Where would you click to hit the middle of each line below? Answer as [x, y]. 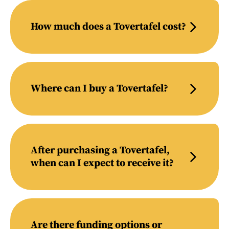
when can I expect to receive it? [102, 163]
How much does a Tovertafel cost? [108, 27]
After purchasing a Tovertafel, [100, 151]
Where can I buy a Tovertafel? [99, 89]
